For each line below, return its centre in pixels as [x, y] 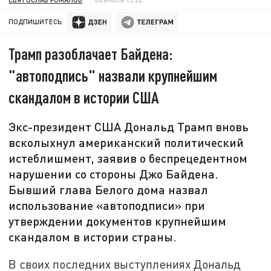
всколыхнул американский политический [126, 142]
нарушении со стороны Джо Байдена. [114, 174]
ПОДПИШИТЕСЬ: [36, 22]
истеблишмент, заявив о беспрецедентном [128, 158]
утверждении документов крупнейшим [118, 221]
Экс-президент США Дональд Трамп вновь [129, 127]
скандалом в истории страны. [93, 237]
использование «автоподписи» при [107, 205]
